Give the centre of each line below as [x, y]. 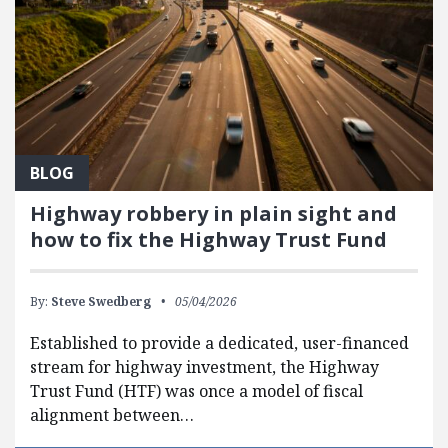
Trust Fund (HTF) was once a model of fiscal [196, 391]
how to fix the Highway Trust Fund [208, 240]
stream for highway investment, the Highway [204, 367]
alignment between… [112, 415]
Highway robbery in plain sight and [213, 214]
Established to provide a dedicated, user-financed [219, 343]
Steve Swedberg [101, 302]
